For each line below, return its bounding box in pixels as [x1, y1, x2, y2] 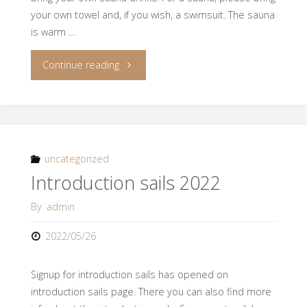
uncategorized [45, 151, 109, 165]
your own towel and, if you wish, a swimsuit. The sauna [30, 8, 275, 21]
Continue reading [42, 58, 120, 71]
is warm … [30, 25, 75, 38]
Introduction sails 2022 [30, 170, 221, 196]
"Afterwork [119, 57, 166, 71]
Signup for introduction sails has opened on [30, 268, 228, 282]
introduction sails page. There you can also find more [30, 285, 271, 299]
